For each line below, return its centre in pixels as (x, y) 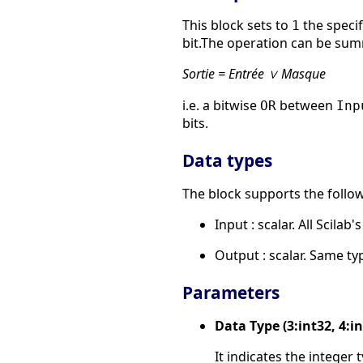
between (306, 106)
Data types (227, 161)
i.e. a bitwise (221, 106)
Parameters (231, 292)
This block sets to (237, 26)
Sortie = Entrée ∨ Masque (254, 74)
